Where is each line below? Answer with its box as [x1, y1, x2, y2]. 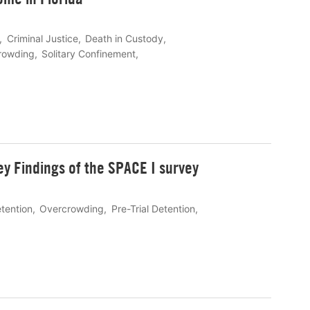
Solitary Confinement [42, 48, 136, 60]
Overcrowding [39, 202, 104, 215]
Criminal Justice [6, 33, 78, 45]
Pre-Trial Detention [111, 202, 195, 215]
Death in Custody [85, 33, 164, 45]
